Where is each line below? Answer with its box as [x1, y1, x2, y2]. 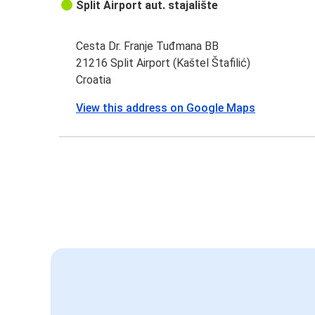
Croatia [76, 73, 112, 87]
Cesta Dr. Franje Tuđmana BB [76, 39, 219, 53]
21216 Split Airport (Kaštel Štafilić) [76, 56, 251, 70]
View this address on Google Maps [76, 101, 256, 115]
